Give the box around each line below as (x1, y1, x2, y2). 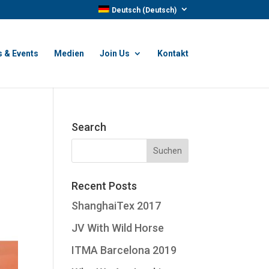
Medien (53, 49, 84, 58)
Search (71, 121, 107, 133)
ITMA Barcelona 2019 (71, 244, 177, 256)
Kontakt (157, 49, 189, 58)
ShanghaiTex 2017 (71, 199, 162, 212)
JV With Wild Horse (71, 222, 165, 234)
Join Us (99, 49, 130, 58)
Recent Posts (71, 180, 138, 192)
